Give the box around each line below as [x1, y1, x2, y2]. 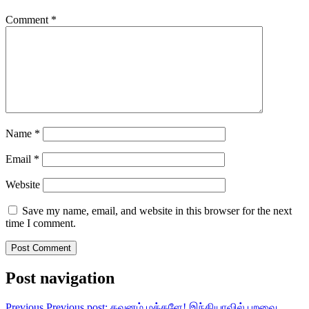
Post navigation [6, 269, 114, 287]
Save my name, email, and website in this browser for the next [22, 205, 292, 217]
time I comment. [6, 217, 76, 230]
